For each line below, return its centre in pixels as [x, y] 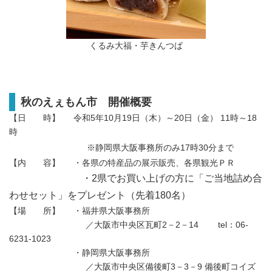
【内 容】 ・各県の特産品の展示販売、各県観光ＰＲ [123, 163]
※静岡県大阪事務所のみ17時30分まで [160, 148]
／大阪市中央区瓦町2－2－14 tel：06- [129, 225]
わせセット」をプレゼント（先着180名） [100, 195]
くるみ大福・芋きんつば [136, 46]
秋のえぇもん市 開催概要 [86, 102]
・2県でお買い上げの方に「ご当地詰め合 [136, 178]
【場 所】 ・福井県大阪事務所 [80, 211]
